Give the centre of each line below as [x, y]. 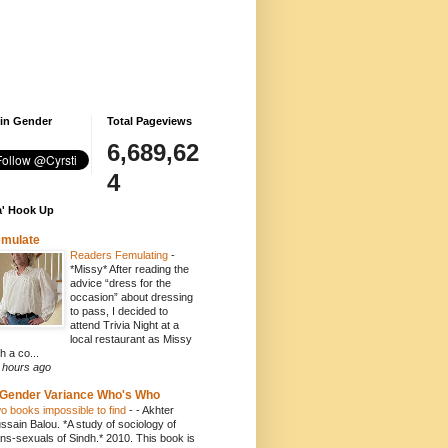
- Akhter [155, 410]
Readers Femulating [120, 255]
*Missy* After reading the [129, 269]
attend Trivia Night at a [124, 325]
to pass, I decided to [119, 311]
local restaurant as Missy [131, 339]
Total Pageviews [149, 121]
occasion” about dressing [131, 297]
